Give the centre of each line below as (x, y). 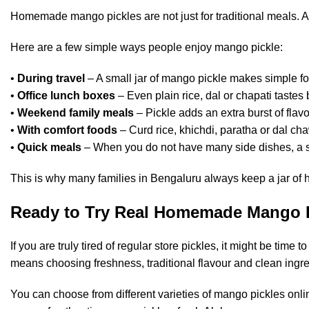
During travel (51, 79)
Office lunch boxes (66, 96)
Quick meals (49, 148)
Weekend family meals (76, 113)
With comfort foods (67, 130)
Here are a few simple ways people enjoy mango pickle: (147, 48)
